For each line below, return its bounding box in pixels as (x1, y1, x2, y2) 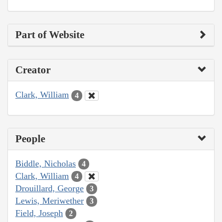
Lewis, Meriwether (15, 195, 84, 206)
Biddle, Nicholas (15, 158, 76, 168)
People (15, 132, 45, 145)
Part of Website (15, 29, 84, 41)
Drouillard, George (15, 183, 84, 193)
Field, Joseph (15, 208, 63, 218)
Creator (15, 64, 51, 76)
